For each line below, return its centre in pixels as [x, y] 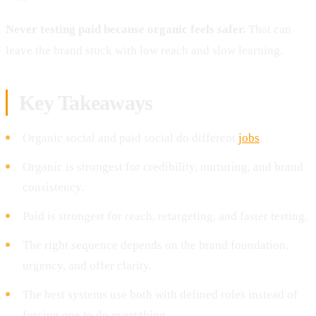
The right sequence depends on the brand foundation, [156, 245]
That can [268, 29]
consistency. [53, 187]
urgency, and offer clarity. [87, 265]
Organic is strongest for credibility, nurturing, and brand [163, 166]
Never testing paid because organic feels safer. [126, 29]
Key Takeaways [86, 102]
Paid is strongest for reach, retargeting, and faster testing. [165, 216]
